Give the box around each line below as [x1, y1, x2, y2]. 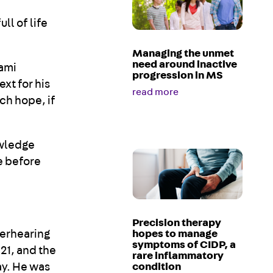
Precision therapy [132, 218, 222, 229]
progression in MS [132, 70, 224, 82]
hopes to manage [132, 229, 218, 240]
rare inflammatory [132, 250, 224, 262]
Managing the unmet [132, 48, 235, 60]
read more [132, 87, 179, 97]
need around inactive [132, 59, 238, 71]
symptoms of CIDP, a [132, 239, 236, 251]
